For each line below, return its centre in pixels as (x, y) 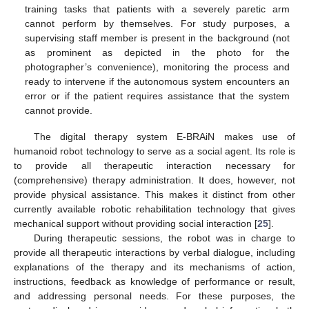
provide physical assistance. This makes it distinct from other (154, 195)
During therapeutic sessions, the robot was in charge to (164, 238)
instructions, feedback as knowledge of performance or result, (154, 282)
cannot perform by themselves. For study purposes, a (157, 24)
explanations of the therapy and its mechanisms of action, (154, 267)
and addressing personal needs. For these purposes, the (154, 296)
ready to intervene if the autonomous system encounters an (157, 82)
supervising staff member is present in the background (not (157, 38)
